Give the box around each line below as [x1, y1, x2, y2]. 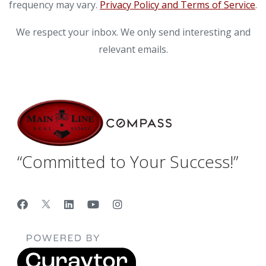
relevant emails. [98, 43, 168, 56]
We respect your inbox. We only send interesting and [15, 26, 251, 39]
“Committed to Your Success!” [17, 150, 238, 173]
